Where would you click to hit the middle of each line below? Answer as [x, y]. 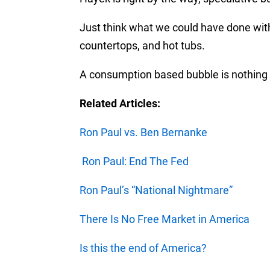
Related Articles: [120, 103]
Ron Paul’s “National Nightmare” [156, 190]
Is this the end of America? [143, 248]
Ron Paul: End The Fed [135, 161]
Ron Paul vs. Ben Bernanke [143, 132]
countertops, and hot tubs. [142, 46]
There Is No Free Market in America [165, 219]
